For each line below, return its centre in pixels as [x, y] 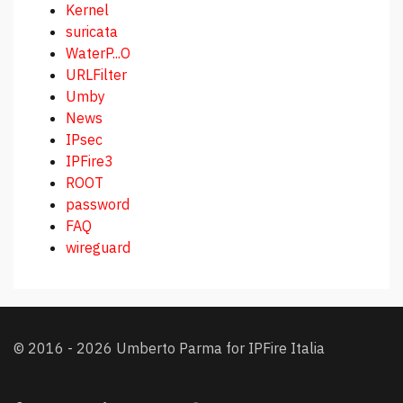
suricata [92, 32]
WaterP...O [98, 54]
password [98, 205]
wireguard [98, 248]
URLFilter [96, 75]
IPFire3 [90, 161]
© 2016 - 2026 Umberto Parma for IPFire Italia [169, 349]
